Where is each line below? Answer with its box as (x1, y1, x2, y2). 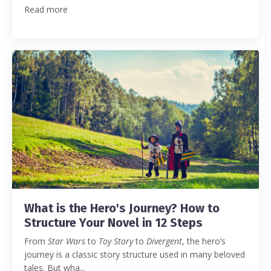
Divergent (146, 235, 182, 247)
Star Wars (48, 235, 85, 247)
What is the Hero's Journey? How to (24, 201, 220, 216)
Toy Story (99, 235, 133, 247)
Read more (24, 3, 68, 15)
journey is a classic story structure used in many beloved (24, 249, 245, 261)
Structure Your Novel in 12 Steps (24, 215, 203, 230)
